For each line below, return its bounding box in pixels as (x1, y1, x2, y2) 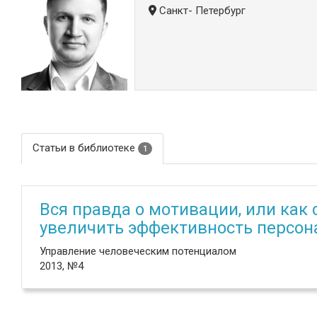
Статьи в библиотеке (33, 142, 138, 154)
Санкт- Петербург (156, 4, 246, 17)
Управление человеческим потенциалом (40, 245, 236, 258)
